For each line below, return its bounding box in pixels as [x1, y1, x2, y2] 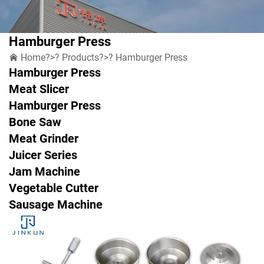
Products [62, 51, 99, 63]
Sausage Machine [9, 197, 103, 212]
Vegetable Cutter [9, 180, 98, 195]
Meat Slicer [9, 81, 69, 96]
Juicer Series [9, 147, 77, 162]
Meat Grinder [9, 131, 78, 146]
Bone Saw [9, 114, 61, 129]
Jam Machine [9, 164, 80, 179]
